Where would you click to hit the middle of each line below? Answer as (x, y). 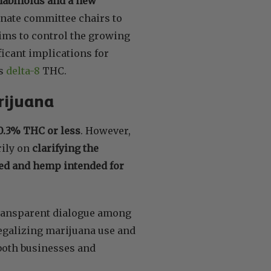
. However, (106, 130)
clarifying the (65, 148)
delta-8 (23, 70)
